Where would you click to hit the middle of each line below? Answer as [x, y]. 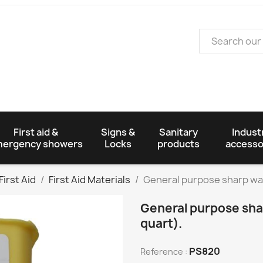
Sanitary [179, 132]
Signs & [118, 132]
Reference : [164, 251]
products [179, 144]
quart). [161, 223]
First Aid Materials [90, 179]
